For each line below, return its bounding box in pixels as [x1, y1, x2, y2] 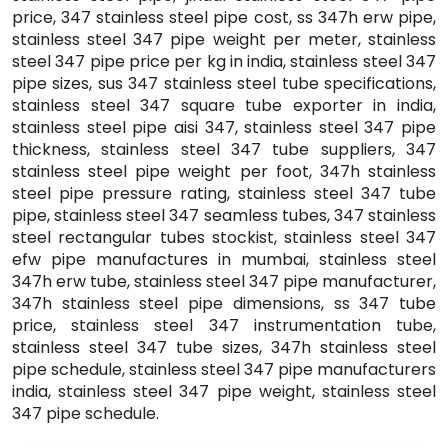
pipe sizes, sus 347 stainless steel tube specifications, [12, 71, 436, 95]
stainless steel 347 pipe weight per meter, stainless [12, 27, 436, 51]
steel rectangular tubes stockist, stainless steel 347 [12, 225, 436, 249]
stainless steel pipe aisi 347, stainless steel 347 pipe [12, 115, 436, 139]
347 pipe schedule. [12, 401, 159, 425]
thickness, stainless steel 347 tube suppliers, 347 [12, 137, 436, 161]
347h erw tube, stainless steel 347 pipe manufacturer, [12, 269, 436, 293]
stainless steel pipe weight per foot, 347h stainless [12, 159, 436, 183]
